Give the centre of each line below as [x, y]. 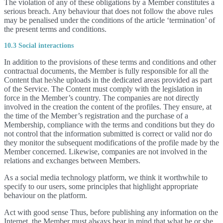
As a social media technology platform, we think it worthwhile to [106, 177]
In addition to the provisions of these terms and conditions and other [110, 62]
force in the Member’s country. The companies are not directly [102, 98]
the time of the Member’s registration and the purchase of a [96, 116]
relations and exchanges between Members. [72, 161]
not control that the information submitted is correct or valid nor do [108, 134]
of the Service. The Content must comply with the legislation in [103, 89]
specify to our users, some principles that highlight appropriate [101, 186]
